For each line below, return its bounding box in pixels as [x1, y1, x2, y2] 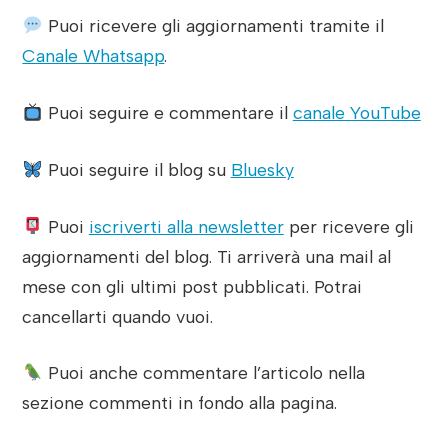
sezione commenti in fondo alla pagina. [22, 392, 338, 414]
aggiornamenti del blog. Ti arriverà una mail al [22, 245, 392, 267]
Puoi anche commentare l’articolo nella [42, 362, 365, 384]
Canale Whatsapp [22, 45, 165, 67]
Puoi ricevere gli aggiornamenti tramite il [42, 15, 384, 37]
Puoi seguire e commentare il [42, 102, 293, 124]
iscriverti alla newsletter [88, 215, 284, 237]
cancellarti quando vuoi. [22, 305, 214, 327]
